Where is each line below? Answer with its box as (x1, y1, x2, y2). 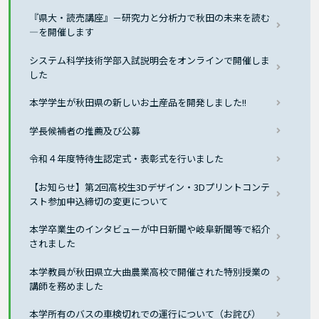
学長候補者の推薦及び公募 (29, 123, 141, 137)
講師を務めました (29, 278, 104, 293)
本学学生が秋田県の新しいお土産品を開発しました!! (29, 95, 247, 110)
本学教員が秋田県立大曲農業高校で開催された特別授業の (29, 264, 271, 278)
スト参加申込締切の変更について (29, 194, 169, 208)
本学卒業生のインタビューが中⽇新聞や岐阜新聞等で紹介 (29, 222, 271, 236)
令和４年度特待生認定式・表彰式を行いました (29, 152, 224, 166)
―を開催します (29, 25, 95, 39)
